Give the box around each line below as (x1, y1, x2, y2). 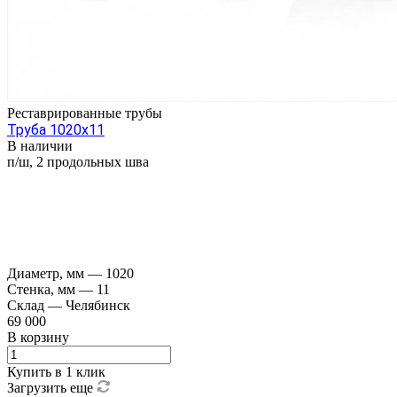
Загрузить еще (7, 379, 97, 395)
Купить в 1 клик (7, 363, 105, 379)
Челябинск (66, 297, 130, 313)
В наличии (7, 137, 73, 153)
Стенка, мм (7, 281, 79, 297)
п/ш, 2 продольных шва (7, 153, 149, 169)
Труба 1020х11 (7, 121, 105, 138)
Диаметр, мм (7, 265, 88, 281)
